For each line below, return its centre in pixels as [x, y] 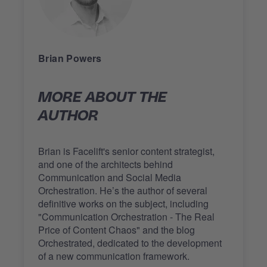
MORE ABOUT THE [103, 97]
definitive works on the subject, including [123, 203]
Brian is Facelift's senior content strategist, [126, 151]
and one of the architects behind [105, 164]
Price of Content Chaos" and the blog [117, 229]
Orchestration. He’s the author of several [123, 190]
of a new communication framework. [114, 256]
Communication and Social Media [110, 177]
